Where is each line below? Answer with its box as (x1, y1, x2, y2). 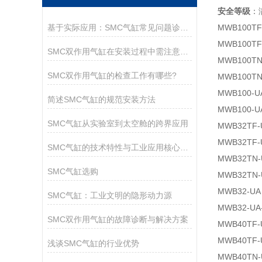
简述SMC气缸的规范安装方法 (47, 95, 156, 104)
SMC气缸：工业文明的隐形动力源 (47, 191, 172, 200)
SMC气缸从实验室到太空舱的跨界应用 (47, 119, 188, 128)
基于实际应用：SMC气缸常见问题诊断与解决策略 (180, 23, 188, 32)
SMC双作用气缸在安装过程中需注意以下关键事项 (180, 47, 188, 56)
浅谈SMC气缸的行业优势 (47, 239, 139, 248)
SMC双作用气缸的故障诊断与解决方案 (47, 215, 188, 224)
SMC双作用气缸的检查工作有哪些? (47, 71, 177, 80)
